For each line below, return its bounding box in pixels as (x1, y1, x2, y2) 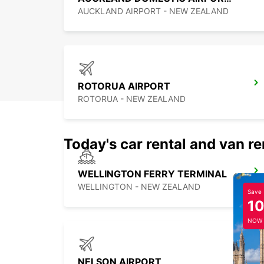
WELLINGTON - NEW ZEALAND (78, 181, 200, 192)
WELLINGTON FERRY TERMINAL (78, 168, 227, 180)
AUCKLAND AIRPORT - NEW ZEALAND (78, 6, 229, 16)
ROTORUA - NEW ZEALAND (78, 94, 186, 104)
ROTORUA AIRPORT (78, 80, 170, 93)
